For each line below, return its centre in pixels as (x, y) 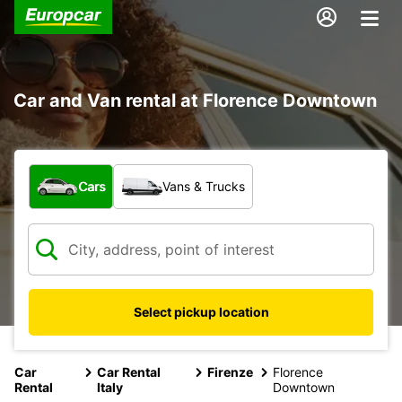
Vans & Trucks (204, 186)
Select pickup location (201, 311)
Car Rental (128, 371)
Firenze (231, 371)
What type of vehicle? (104, 173)
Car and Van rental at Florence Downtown (195, 100)
